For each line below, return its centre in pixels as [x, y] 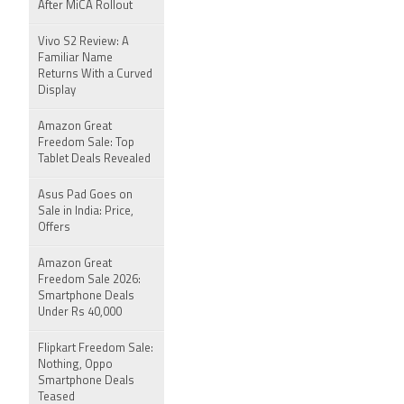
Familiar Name [75, 58]
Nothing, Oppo [75, 365]
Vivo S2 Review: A [83, 42]
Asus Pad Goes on [85, 195]
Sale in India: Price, [86, 211]
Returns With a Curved [95, 74]
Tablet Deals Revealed [94, 159]
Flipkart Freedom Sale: [96, 349]
